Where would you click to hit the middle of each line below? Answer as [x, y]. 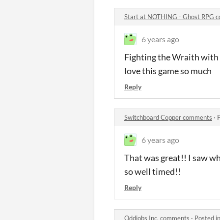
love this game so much [169, 71]
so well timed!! [153, 171]
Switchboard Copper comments [168, 117]
